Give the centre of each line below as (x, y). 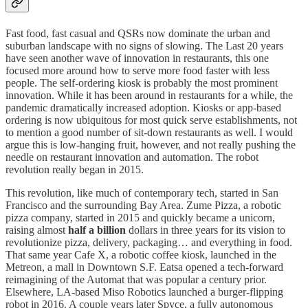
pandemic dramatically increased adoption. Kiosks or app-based (143, 107)
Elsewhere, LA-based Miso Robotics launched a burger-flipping (144, 291)
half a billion (97, 230)
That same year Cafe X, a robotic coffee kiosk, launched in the (141, 254)
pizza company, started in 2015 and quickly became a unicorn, (140, 217)
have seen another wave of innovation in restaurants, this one (137, 58)
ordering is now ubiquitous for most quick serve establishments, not (151, 120)
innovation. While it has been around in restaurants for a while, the (149, 95)
